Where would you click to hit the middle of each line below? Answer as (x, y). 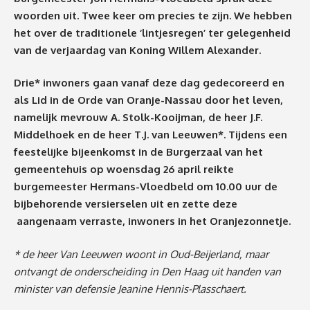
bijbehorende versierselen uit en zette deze (126, 204)
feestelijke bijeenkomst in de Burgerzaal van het (138, 152)
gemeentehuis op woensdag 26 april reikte (124, 170)
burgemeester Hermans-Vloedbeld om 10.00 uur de (146, 187)
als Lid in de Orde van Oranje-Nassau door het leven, (148, 100)
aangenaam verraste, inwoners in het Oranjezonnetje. (154, 221)
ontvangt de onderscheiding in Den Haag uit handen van (147, 271)
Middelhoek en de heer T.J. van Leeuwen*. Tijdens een (151, 135)
